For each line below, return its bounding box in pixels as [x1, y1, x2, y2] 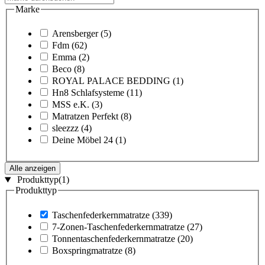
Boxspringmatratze [52, 245, 122, 256]
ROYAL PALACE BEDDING [52, 76, 170, 86]
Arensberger [52, 28, 98, 39]
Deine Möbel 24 [52, 135, 113, 146]
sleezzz [52, 123, 79, 134]
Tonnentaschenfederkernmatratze [52, 233, 175, 244]
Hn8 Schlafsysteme [52, 88, 124, 98]
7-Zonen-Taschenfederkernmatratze [52, 221, 185, 232]
